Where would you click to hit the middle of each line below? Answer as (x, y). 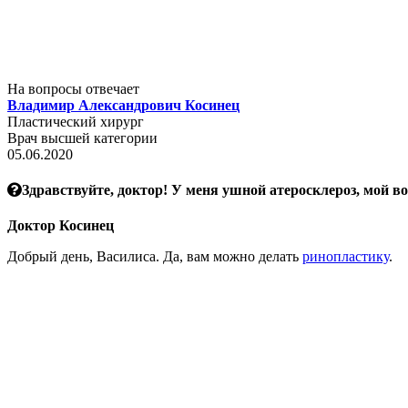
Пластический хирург (76, 121)
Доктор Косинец (61, 226)
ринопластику (346, 257)
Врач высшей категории (82, 138)
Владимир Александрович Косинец (123, 105)
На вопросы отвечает (73, 88)
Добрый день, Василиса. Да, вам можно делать (155, 257)
